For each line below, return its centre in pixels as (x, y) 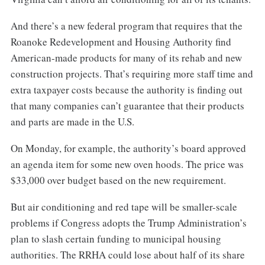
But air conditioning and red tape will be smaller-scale (124, 206)
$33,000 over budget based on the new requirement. (118, 180)
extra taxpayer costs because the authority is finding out (126, 90)
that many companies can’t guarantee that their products (127, 106)
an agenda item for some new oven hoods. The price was (127, 164)
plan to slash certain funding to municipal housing (116, 238)
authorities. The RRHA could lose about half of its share (127, 254)
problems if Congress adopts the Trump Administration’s (128, 222)
